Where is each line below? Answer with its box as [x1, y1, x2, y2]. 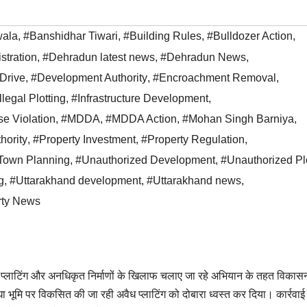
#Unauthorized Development [75, 154, 215, 167]
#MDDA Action [106, 113, 177, 125]
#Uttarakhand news [147, 175, 241, 187]
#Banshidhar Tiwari [23, 30, 118, 42]
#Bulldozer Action [207, 30, 293, 42]
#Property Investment [33, 134, 136, 146]
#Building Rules [123, 30, 201, 42]
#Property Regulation [141, 134, 245, 146]
